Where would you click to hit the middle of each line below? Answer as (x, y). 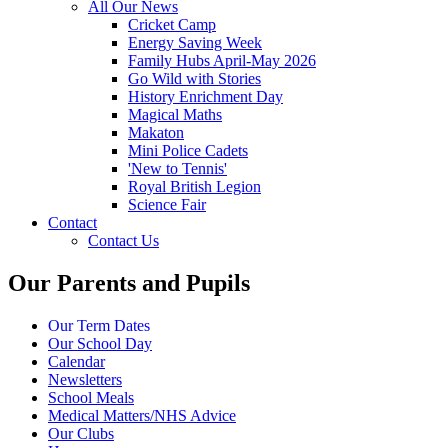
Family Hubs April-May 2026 (222, 60)
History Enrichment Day (205, 96)
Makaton (156, 132)
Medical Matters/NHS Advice (142, 415)
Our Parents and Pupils (129, 282)
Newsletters (85, 379)
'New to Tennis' (177, 168)
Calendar (76, 361)
